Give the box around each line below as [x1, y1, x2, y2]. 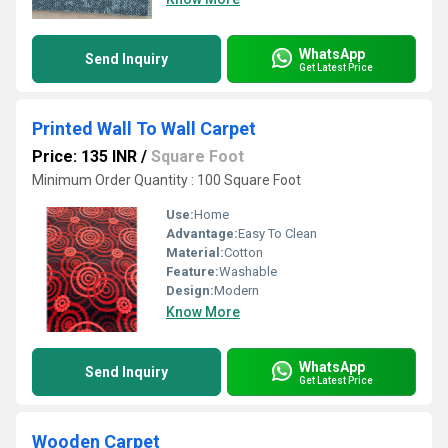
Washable [219, 264, 277, 279]
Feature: [166, 264, 219, 279]
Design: [166, 283, 214, 298]
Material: [166, 245, 224, 260]
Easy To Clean [238, 226, 317, 241]
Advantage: [166, 226, 238, 241]
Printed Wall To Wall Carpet [32, 118, 256, 139]
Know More [166, 304, 240, 320]
